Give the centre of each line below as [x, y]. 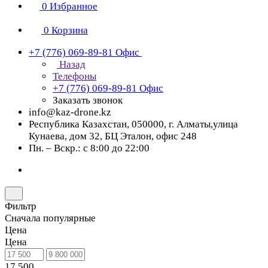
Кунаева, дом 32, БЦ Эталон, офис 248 [113, 136]
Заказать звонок [88, 100]
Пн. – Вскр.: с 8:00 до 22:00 [89, 148]
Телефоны [74, 76]
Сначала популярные [50, 218]
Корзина [70, 30]
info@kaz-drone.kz [70, 112]
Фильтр [21, 206]
